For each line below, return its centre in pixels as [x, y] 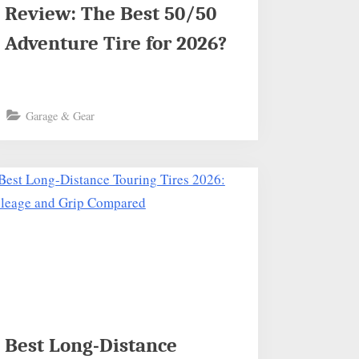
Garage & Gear [61, 115]
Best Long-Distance [91, 346]
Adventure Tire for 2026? [116, 43]
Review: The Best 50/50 [111, 14]
